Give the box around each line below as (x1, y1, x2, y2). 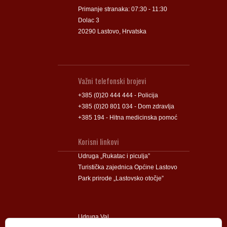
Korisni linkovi (78, 135, 119, 147)
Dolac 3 (78, 16, 99, 24)
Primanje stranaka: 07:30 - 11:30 (78, 5, 167, 13)
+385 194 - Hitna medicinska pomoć (78, 113, 177, 121)
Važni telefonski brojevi (78, 74, 146, 86)
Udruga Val (78, 213, 109, 220)
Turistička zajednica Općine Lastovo (78, 163, 177, 171)
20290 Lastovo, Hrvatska (78, 27, 146, 35)
